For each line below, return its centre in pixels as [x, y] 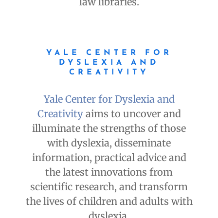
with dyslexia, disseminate [109, 143]
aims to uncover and [132, 114]
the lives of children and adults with [109, 201]
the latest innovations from [109, 172]
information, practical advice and [109, 158]
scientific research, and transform [109, 187]
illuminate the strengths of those [109, 128]
